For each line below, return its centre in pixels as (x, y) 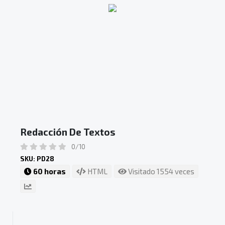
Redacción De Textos (68, 132)
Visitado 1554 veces (160, 171)
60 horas (49, 171)
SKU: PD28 (37, 158)
